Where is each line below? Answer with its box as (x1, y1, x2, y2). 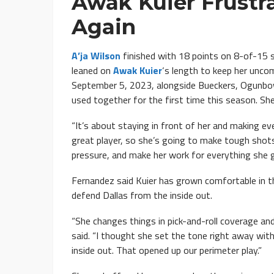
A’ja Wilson (72, 48, 120, 64)
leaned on (72, 63, 113, 78)
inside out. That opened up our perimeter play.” (72, 243, 262, 258)
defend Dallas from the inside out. (72, 188, 212, 203)
